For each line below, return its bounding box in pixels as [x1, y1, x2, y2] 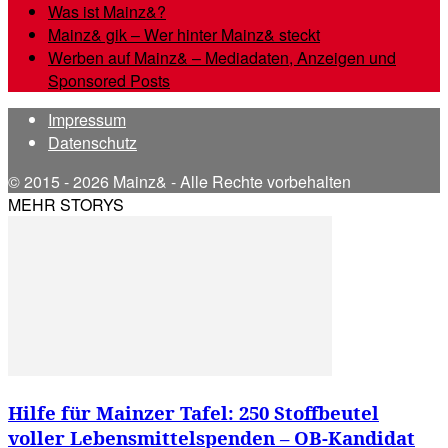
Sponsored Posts [48, 69, 170, 93]
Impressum [48, 108, 126, 132]
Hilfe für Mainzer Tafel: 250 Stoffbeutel [8, 400, 379, 426]
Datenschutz [48, 131, 137, 155]
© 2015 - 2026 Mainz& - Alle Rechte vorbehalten [8, 170, 351, 194]
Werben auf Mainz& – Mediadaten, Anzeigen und [48, 46, 396, 70]
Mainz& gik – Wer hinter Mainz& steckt [48, 23, 320, 47]
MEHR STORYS [8, 193, 124, 217]
